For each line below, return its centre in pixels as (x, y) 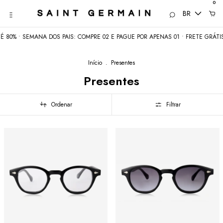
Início (95, 62)
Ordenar (61, 104)
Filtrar (173, 104)
